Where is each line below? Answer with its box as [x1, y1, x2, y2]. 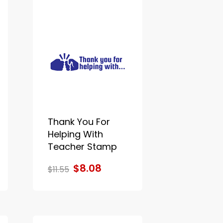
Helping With [47, 128, 103, 141]
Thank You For [47, 115, 110, 128]
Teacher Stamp [47, 140, 117, 153]
